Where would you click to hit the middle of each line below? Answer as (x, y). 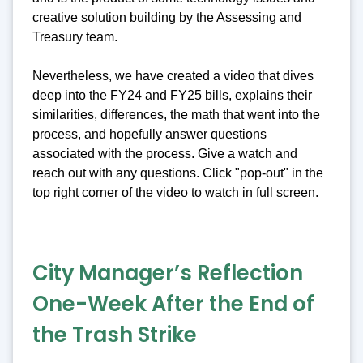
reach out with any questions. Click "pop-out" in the (178, 173)
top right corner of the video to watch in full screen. (177, 192)
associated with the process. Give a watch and (165, 153)
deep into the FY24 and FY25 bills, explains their (172, 95)
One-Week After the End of (173, 303)
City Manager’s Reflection (168, 273)
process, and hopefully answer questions (149, 134)
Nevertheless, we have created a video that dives (173, 75)
